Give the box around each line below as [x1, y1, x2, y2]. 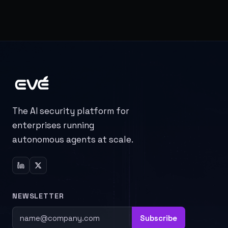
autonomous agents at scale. [12, 133, 133, 145]
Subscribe [140, 213, 177, 223]
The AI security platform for [12, 105, 129, 117]
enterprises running [12, 119, 94, 131]
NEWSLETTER [12, 191, 64, 201]
